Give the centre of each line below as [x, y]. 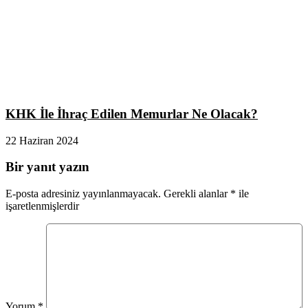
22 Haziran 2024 [42, 140]
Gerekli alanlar [197, 193]
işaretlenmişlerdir [42, 206]
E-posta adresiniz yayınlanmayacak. [83, 193]
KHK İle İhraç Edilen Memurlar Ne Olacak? [132, 113]
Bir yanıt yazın [47, 167]
